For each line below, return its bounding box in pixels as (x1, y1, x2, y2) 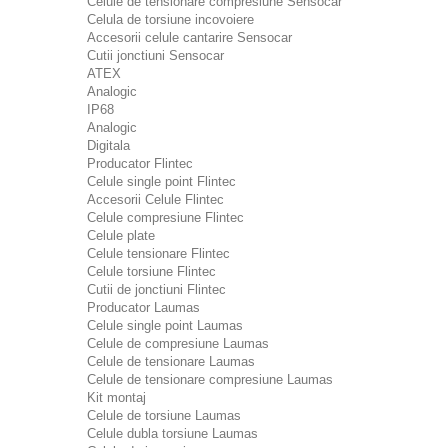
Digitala (87, 138, 130, 153)
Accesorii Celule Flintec (87, 192, 224, 207)
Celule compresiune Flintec (87, 210, 244, 225)
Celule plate (87, 228, 155, 243)
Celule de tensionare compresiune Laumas (87, 372, 333, 387)
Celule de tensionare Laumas (87, 354, 255, 369)
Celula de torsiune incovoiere (87, 12, 254, 27)
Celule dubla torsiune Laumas (87, 426, 258, 441)
